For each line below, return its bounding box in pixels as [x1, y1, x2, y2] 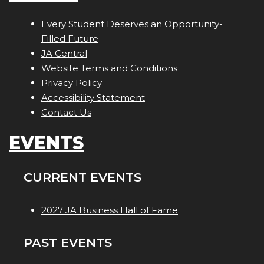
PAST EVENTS [24, 235, 112, 250]
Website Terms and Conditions [41, 62, 177, 74]
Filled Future [41, 33, 98, 45]
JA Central [41, 48, 87, 60]
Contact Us [41, 107, 91, 118]
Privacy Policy [41, 77, 102, 89]
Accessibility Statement [41, 92, 145, 104]
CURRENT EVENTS [24, 170, 141, 185]
